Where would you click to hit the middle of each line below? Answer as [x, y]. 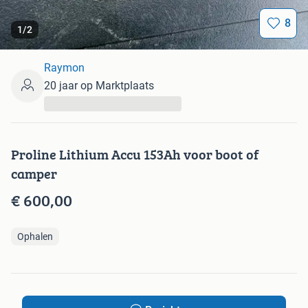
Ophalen [35, 237]
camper [34, 174]
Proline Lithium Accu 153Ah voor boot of [135, 155]
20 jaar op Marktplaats [99, 86]
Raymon [64, 68]
